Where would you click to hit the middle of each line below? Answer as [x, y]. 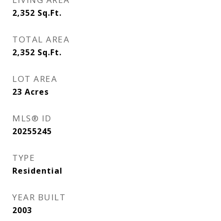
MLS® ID [32, 118]
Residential [37, 171]
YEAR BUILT [39, 197]
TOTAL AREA [41, 39]
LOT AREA [35, 79]
